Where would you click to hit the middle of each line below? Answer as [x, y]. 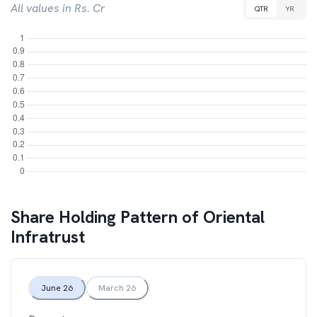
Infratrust [48, 237]
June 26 [57, 288]
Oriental [234, 217]
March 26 [117, 288]
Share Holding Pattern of [107, 217]
